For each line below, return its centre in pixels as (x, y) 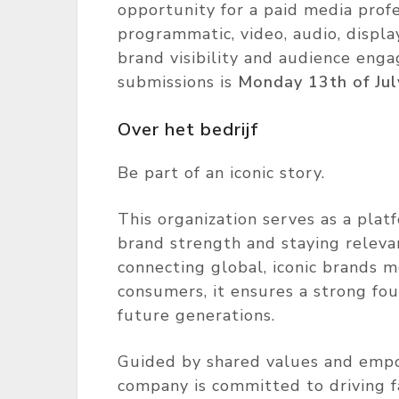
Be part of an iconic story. (221, 173)
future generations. (196, 315)
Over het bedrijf (188, 130)
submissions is (178, 82)
